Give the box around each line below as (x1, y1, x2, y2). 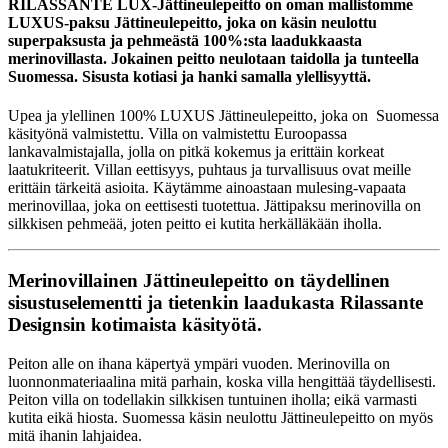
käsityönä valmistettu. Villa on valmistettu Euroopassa (8, 125, 347, 143)
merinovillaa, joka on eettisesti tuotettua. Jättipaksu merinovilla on (8, 197, 421, 215)
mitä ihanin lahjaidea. (8, 426, 142, 444)
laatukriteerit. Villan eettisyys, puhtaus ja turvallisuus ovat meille (8, 161, 411, 179)
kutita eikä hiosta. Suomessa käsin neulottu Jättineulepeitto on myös (8, 408, 433, 426)
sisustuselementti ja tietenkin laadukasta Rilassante (8, 292, 423, 314)
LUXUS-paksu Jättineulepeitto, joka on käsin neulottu (8, 14, 377, 32)
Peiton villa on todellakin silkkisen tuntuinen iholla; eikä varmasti (8, 390, 417, 408)
